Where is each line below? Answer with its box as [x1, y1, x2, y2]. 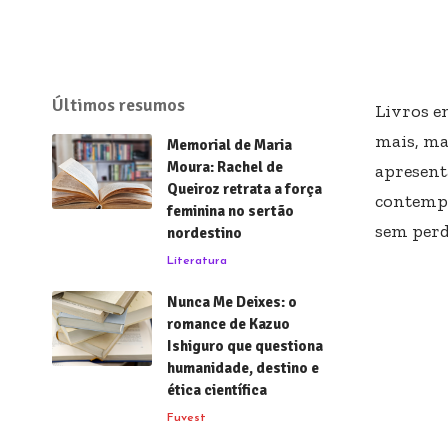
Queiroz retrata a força [167, 179, 322, 198]
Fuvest [167, 411, 206, 424]
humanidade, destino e [167, 358, 319, 377]
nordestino [167, 223, 242, 242]
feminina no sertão [167, 201, 294, 220]
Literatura [167, 254, 227, 267]
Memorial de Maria [167, 135, 292, 154]
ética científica [167, 380, 267, 399]
